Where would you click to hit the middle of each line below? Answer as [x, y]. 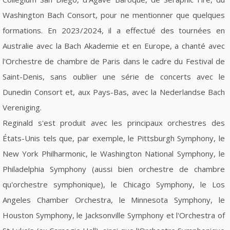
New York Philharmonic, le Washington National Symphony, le [114, 153]
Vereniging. [22, 107]
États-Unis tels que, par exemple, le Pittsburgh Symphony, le [114, 138]
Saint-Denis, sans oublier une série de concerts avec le [114, 76]
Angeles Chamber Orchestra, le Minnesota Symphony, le [114, 199]
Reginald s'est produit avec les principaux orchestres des [114, 122]
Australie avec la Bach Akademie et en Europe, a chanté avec [114, 45]
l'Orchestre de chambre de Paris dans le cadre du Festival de [114, 61]
